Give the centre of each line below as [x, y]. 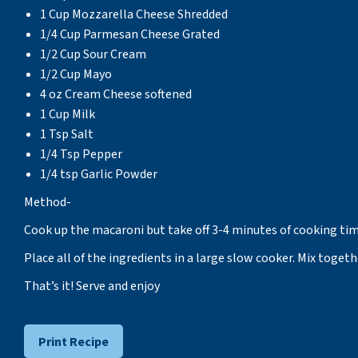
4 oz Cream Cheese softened [116, 94]
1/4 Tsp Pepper [81, 154]
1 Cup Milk [68, 114]
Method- [48, 202]
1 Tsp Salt [67, 134]
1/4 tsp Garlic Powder [99, 174]
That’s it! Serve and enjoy [92, 286]
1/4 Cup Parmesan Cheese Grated [130, 34]
